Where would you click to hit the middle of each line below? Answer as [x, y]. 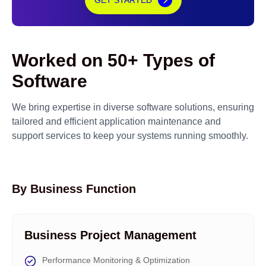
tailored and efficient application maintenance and [116, 121]
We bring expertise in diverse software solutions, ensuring [133, 107]
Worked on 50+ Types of [113, 60]
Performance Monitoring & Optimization [116, 260]
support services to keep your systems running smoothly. [130, 136]
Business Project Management [110, 235]
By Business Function [74, 189]
